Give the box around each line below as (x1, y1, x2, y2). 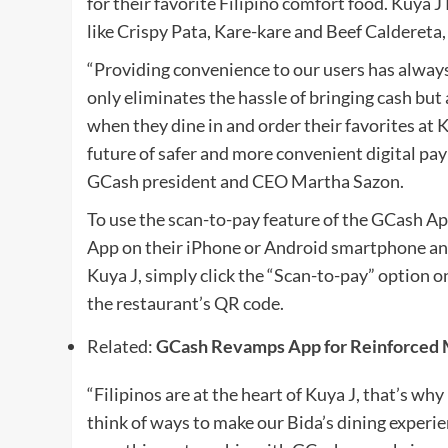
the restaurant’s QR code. (87, 292, 284, 315)
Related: (87, 335, 156, 358)
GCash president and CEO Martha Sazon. (87, 170, 404, 193)
